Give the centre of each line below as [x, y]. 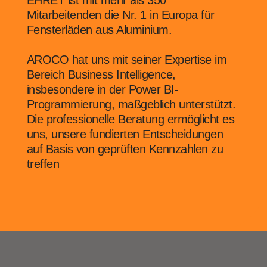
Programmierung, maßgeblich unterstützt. [131, 105]
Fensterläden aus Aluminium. [99, 30]
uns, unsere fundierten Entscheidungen [125, 134]
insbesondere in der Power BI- [103, 90]
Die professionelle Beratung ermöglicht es [131, 119]
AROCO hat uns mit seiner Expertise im [127, 60]
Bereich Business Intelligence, [101, 75]
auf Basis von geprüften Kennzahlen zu [125, 149]
